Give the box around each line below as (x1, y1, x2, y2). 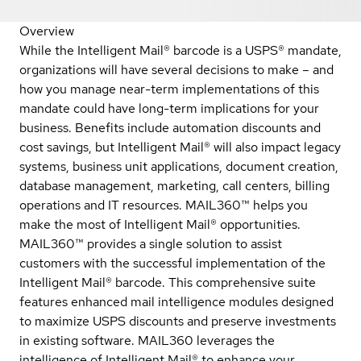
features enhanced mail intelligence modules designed (19, 293, 334, 310)
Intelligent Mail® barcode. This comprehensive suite (19, 273, 316, 291)
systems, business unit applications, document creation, (19, 157, 338, 175)
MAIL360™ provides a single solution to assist (19, 234, 282, 252)
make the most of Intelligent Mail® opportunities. (19, 215, 301, 233)
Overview (19, 22, 74, 39)
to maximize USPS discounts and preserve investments (19, 312, 336, 330)
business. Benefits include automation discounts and (19, 118, 321, 136)
